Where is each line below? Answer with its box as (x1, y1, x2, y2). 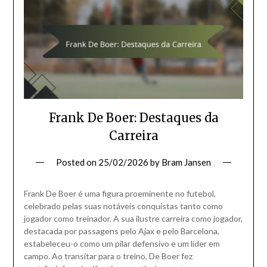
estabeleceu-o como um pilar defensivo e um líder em (23, 238, 220, 249)
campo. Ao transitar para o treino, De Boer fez (23, 251, 193, 262)
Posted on (56, 157, 98, 168)
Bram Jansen (162, 157, 211, 168)
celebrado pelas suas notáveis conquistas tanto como (23, 201, 223, 212)
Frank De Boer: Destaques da (48, 110, 219, 126)
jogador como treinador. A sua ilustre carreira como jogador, (23, 213, 243, 224)
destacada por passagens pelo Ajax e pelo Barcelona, (23, 226, 219, 237)
